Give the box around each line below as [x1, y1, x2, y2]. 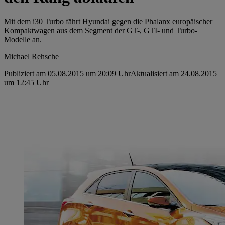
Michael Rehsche [4, 52, 59, 61]
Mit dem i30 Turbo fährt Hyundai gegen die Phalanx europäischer [4, 17, 212, 26]
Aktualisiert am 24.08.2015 [131, 69, 217, 78]
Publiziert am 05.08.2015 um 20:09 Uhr [4, 69, 131, 78]
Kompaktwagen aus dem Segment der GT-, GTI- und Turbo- [4, 26, 197, 35]
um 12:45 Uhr [4, 78, 49, 87]
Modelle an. [4, 35, 42, 44]
